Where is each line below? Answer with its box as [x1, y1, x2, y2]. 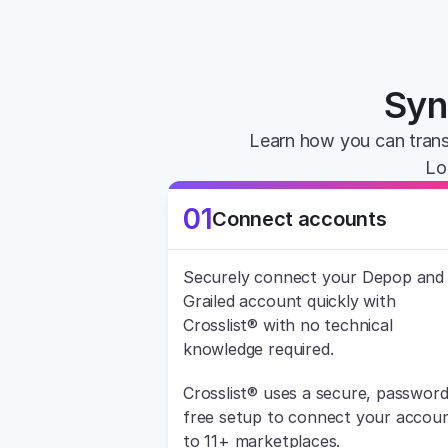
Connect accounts [212, 207, 387, 231]
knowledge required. [183, 339, 334, 359]
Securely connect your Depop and [183, 267, 445, 287]
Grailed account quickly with [183, 291, 396, 311]
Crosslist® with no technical [183, 315, 393, 335]
